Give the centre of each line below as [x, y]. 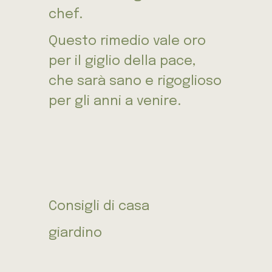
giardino [75, 233]
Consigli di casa [99, 207]
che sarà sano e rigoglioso [135, 82]
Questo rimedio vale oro [127, 42]
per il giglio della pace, [122, 62]
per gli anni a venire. [115, 102]
